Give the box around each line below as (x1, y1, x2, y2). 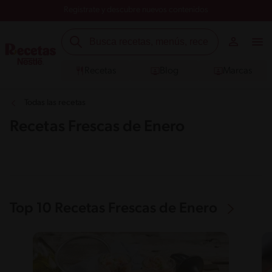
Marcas (223, 66, 252, 76)
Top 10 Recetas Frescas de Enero (10, 202, 217, 216)
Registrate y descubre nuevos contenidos (64, 5, 208, 15)
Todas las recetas (24, 98, 86, 107)
